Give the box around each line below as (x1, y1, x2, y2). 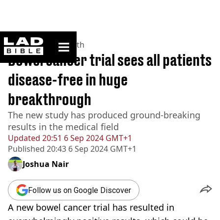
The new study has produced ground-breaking (8, 109, 200, 121)
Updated (8, 133, 40, 143)
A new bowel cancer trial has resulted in (8, 201, 174, 213)
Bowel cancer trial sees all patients (8, 51, 212, 69)
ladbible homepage (43, 37, 102, 45)
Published (8, 143, 45, 154)
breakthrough (8, 90, 91, 109)
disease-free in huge (8, 70, 128, 89)
